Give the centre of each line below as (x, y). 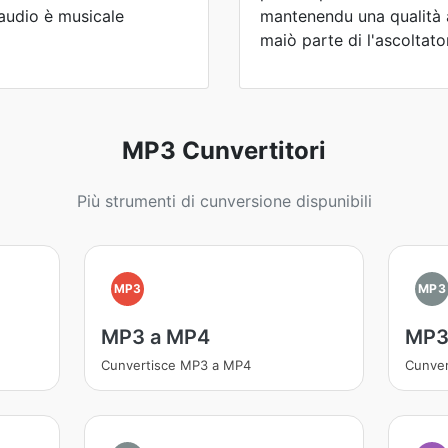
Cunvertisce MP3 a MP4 (175, 365)
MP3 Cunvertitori (224, 150)
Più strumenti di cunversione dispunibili (224, 201)
